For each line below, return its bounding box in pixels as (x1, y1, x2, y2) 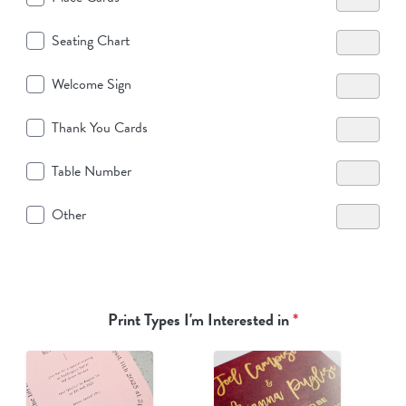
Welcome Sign (52, 72, 131, 95)
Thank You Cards (52, 116, 148, 139)
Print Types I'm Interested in (108, 306, 293, 332)
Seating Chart (52, 29, 130, 52)
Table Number (52, 159, 131, 182)
